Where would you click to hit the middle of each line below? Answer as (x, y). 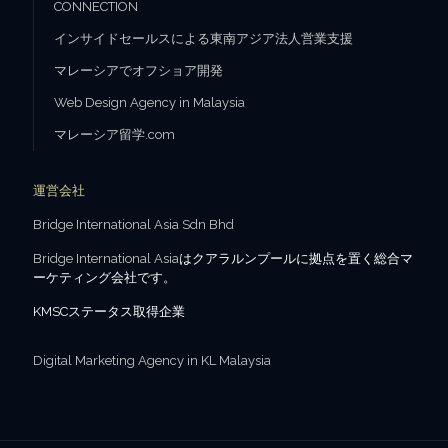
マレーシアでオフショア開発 (138, 70)
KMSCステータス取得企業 (109, 311)
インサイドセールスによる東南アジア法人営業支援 (203, 38)
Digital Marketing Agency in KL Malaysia (152, 360)
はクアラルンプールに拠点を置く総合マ (296, 258)
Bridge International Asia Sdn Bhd (133, 224)
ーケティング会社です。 (104, 277)
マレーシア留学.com (114, 134)
